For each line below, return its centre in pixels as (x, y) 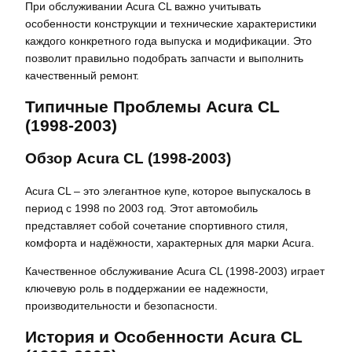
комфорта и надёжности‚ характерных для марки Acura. (170, 242)
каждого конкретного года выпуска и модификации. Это (169, 41)
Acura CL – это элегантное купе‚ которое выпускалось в (168, 191)
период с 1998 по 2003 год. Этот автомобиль (141, 208)
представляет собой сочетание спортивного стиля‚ (156, 225)
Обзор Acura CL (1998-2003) (128, 158)
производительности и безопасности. (121, 305)
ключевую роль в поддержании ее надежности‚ (147, 288)
